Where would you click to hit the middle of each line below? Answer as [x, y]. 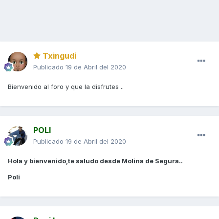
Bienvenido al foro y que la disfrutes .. [67, 87]
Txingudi [58, 56]
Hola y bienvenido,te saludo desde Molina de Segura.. [95, 161]
